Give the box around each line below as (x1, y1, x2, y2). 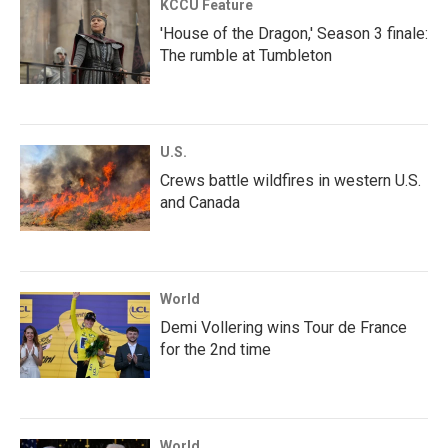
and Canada (160, 193, 240, 212)
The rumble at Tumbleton (160, 46, 332, 65)
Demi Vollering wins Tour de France (160, 318, 407, 337)
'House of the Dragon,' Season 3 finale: (160, 24, 428, 43)
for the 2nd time (160, 340, 271, 359)
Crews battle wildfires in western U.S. (160, 171, 421, 190)
